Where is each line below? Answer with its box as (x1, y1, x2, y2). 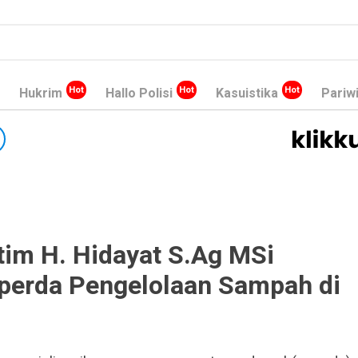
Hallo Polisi (105, 84, 173, 104)
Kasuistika (216, 84, 278, 104)
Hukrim (19, 84, 62, 104)
